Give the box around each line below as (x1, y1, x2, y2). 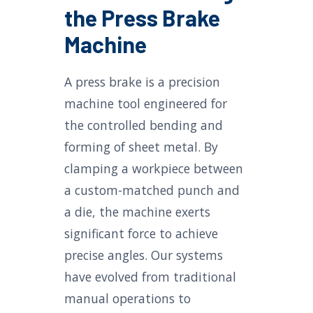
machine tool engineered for (64, 95, 227, 112)
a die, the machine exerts (64, 203, 210, 220)
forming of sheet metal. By (64, 138, 218, 155)
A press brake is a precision (64, 73, 220, 90)
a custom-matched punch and (64, 182, 240, 198)
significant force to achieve (64, 225, 218, 242)
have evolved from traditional (64, 268, 236, 285)
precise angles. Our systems (64, 247, 223, 263)
